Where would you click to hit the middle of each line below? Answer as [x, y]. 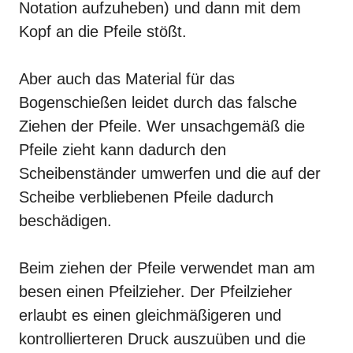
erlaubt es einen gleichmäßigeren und [150, 316]
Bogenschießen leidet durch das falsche [158, 103]
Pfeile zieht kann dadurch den [123, 150]
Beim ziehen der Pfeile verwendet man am [167, 268]
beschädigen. [65, 221]
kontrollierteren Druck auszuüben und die [162, 339]
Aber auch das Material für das [127, 79]
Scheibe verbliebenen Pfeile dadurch [146, 197]
